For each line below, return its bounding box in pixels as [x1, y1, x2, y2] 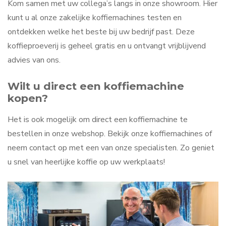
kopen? [8, 91, 48, 104]
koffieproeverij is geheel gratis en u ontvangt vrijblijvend [8, 40, 206, 51]
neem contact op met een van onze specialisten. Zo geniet [8, 142, 214, 153]
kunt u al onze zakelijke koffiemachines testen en [8, 12, 182, 23]
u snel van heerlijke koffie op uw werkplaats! [8, 156, 165, 167]
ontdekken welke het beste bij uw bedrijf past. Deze [8, 26, 195, 37]
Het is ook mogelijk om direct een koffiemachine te [8, 114, 188, 125]
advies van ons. [8, 54, 61, 66]
